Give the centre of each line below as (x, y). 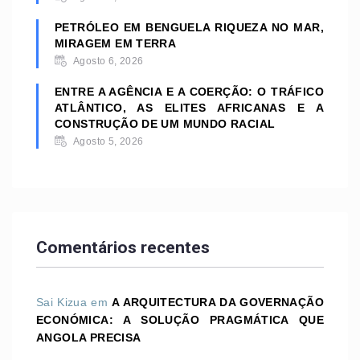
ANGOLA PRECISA (89, 337)
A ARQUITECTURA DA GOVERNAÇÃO (218, 302)
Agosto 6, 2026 (108, 61)
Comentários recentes (123, 248)
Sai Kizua (62, 302)
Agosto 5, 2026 (108, 142)
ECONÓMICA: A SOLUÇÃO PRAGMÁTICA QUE (180, 319)
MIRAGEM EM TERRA (116, 44)
